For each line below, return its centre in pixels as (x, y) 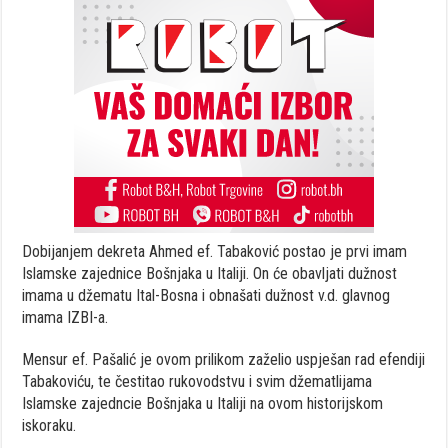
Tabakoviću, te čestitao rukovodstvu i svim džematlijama (197, 381)
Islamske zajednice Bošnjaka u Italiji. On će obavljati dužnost (210, 273)
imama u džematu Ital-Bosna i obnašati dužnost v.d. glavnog (206, 295)
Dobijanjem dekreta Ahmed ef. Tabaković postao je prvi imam (215, 251)
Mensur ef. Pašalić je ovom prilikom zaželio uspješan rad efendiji (224, 359)
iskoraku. (49, 425)
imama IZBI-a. (65, 317)
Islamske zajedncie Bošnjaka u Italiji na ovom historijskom (203, 403)
